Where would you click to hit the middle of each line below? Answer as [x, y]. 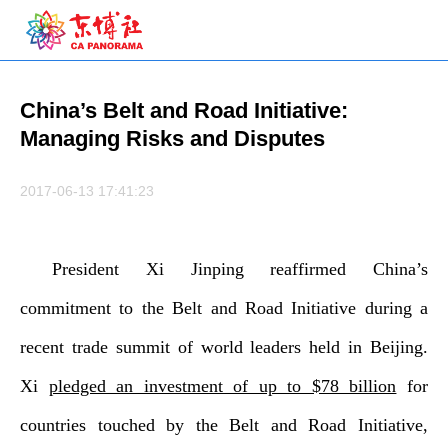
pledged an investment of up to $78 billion [222, 386]
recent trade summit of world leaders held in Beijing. [224, 347]
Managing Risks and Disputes [172, 138]
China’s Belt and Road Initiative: [184, 110]
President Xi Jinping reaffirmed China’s [240, 269]
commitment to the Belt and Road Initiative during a [224, 308]
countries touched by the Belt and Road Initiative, [224, 425]
